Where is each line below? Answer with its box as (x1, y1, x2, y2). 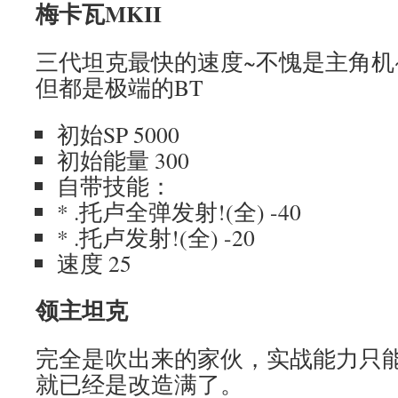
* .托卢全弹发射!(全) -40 (57, 196, 301, 227)
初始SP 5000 (57, 119, 179, 149)
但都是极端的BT (36, 72, 203, 102)
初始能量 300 (57, 145, 189, 175)
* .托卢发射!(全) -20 (57, 222, 255, 252)
